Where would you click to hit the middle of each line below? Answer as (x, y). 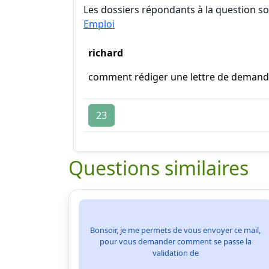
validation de (175, 252)
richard (106, 53)
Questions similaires (159, 168)
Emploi (99, 24)
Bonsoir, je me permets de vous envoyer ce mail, (175, 230)
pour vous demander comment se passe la (175, 241)
